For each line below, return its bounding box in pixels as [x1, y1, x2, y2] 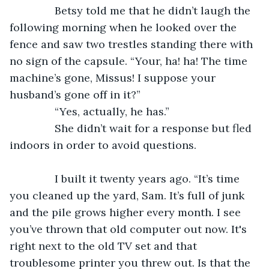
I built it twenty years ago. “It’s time [22, 171, 243, 186]
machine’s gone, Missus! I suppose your [10, 70, 219, 85]
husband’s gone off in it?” [10, 87, 141, 101]
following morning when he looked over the [10, 20, 240, 34]
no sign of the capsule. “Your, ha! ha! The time [10, 53, 250, 68]
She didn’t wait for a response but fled [22, 121, 255, 135]
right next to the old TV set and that [10, 238, 200, 253]
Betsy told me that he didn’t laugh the [22, 3, 253, 17]
